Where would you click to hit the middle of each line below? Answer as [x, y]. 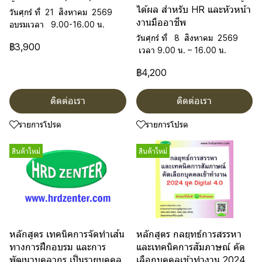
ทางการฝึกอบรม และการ [58, 247]
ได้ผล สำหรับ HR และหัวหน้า [193, 9]
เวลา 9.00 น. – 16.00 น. [181, 50]
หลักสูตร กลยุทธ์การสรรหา [189, 234]
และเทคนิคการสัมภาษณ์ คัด [190, 247]
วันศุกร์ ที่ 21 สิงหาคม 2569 [62, 12]
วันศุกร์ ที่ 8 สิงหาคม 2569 [187, 38]
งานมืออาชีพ [161, 22]
